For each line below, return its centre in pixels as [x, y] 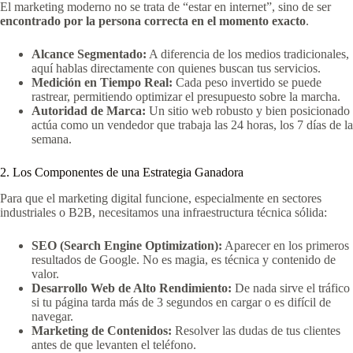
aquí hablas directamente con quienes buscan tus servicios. [176, 69]
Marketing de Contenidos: [102, 330]
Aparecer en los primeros [286, 245]
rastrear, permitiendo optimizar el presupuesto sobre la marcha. [186, 97]
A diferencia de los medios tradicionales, [248, 54]
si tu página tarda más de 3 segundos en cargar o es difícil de [181, 302]
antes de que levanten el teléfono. [114, 344]
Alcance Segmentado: [89, 54]
